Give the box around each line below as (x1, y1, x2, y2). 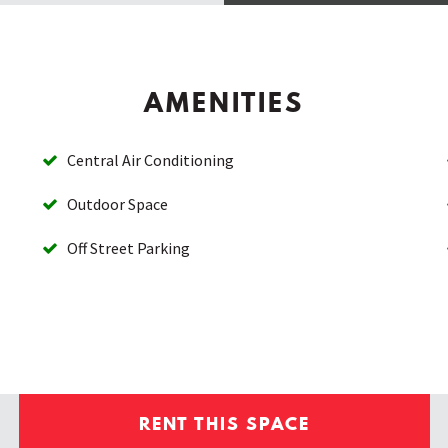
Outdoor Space (58, 193, 169, 214)
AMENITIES (144, 84, 304, 122)
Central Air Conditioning (58, 149, 235, 170)
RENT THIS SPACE (138, 410, 310, 436)
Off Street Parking (58, 237, 191, 258)
